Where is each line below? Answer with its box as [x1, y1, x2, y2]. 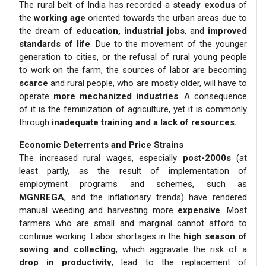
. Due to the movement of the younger [90, 39, 248, 50]
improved [208, 26, 247, 37]
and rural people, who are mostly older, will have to [48, 78, 247, 89]
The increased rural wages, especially [19, 153, 183, 164]
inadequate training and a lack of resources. [52, 117, 237, 128]
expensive [178, 205, 221, 216]
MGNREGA [19, 192, 64, 203]
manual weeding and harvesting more [19, 205, 178, 216]
